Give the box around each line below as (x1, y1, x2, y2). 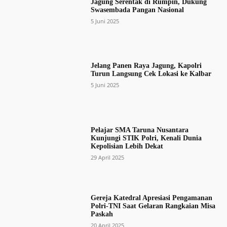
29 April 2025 (90, 153, 124, 161)
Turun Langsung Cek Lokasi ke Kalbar (90, 70, 211, 78)
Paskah (90, 210, 113, 218)
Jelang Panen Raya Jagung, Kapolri (90, 62, 202, 70)
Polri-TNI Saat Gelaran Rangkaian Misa (90, 202, 215, 210)
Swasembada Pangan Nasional (90, 6, 184, 14)
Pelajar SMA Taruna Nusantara (90, 126, 188, 134)
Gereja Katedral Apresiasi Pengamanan (90, 194, 212, 202)
